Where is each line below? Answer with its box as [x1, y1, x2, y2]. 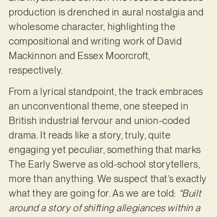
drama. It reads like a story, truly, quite [8, 129, 171, 141]
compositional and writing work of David [8, 35, 182, 47]
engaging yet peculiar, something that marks [8, 144, 201, 156]
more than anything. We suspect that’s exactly [8, 173, 207, 185]
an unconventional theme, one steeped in [8, 100, 189, 112]
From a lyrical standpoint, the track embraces [8, 86, 203, 98]
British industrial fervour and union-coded [8, 115, 190, 127]
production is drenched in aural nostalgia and [8, 6, 204, 18]
